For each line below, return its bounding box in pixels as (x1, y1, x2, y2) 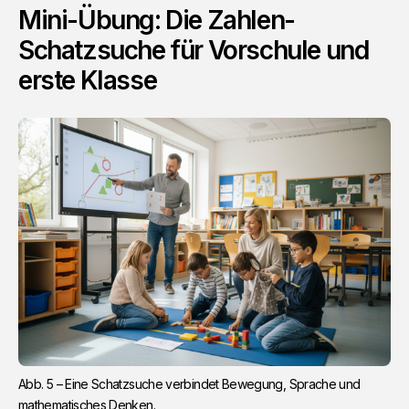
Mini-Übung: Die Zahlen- (18, 5, 295, 37)
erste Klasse (18, 65, 157, 97)
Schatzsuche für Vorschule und (18, 35, 369, 67)
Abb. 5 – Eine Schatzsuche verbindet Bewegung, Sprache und (18, 376, 361, 393)
